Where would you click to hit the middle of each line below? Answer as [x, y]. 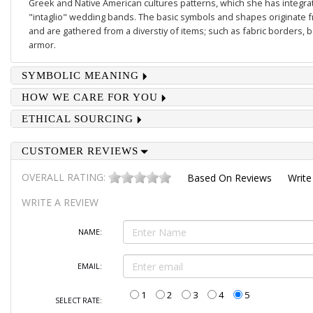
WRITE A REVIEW [60, 203]
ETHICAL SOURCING [77, 119]
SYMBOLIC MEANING [80, 75]
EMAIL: [89, 267]
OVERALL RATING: [65, 177]
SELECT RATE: [78, 301]
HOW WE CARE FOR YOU [89, 97]
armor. [42, 45]
